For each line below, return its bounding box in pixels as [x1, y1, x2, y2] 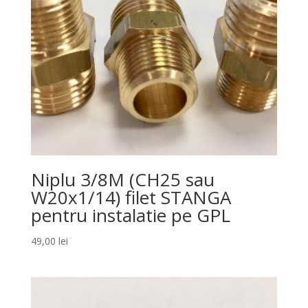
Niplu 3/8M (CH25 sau [30, 167, 214, 192]
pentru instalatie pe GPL [30, 203, 230, 228]
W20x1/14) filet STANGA [30, 185, 231, 210]
